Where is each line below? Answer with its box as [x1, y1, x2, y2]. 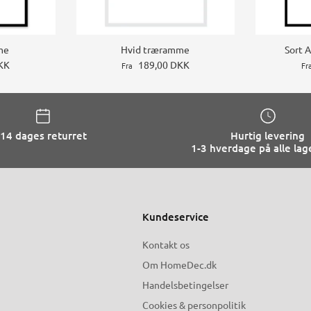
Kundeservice [142, 210, 209, 224]
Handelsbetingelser [142, 278, 228, 292]
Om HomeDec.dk [142, 258, 217, 271]
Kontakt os [142, 238, 190, 251]
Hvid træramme [121, 42, 190, 56]
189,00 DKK [137, 58, 190, 71]
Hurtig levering [230, 128, 305, 143]
